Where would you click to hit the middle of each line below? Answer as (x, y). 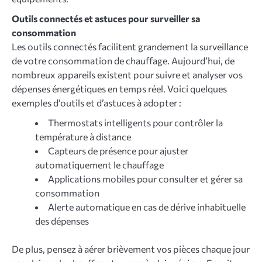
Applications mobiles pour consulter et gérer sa (145, 179)
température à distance (83, 137)
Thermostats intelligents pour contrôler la (135, 123)
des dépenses (62, 221)
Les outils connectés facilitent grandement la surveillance (130, 47)
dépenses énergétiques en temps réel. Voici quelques (119, 89)
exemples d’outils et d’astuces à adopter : (96, 103)
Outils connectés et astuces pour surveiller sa (106, 19)
